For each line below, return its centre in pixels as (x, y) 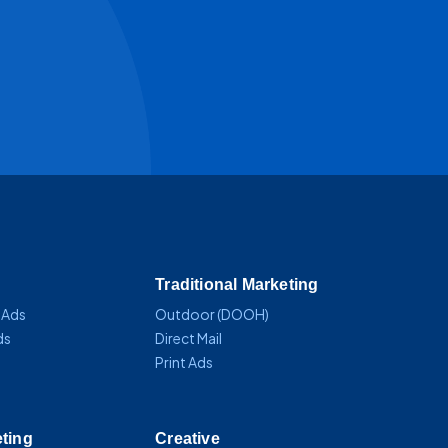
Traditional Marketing (237, 284)
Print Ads (184, 361)
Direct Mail (189, 337)
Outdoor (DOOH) (212, 313)
